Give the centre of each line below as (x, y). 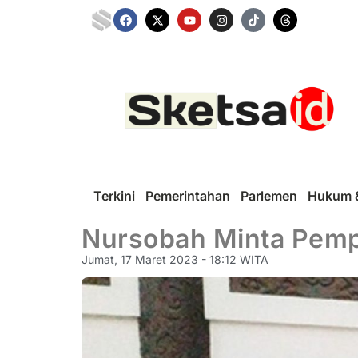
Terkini (114, 195)
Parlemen (269, 195)
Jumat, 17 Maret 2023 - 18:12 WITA (175, 259)
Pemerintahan (188, 195)
